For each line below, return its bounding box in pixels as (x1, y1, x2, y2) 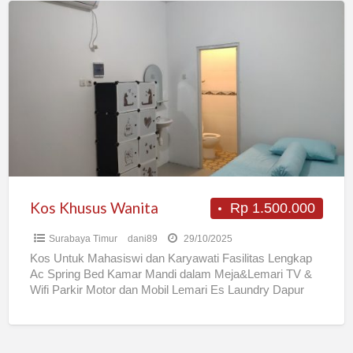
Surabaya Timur (48, 233, 117, 245)
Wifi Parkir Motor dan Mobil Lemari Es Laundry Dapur (29, 284, 304, 297)
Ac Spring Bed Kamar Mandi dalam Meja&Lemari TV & (29, 268, 312, 281)
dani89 (127, 233, 158, 245)
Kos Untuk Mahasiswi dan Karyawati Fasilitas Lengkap (29, 252, 312, 266)
